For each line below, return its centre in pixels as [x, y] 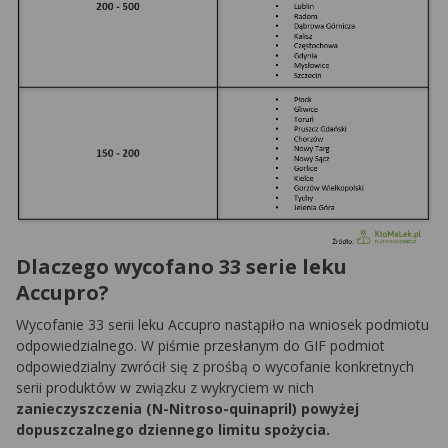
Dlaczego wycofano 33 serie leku [181, 267]
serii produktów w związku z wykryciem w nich [165, 388]
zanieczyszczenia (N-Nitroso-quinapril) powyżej [187, 409]
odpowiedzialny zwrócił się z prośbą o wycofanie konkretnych [215, 367]
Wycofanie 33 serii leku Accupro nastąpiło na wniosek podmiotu [222, 325]
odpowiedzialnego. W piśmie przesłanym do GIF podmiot [200, 346]
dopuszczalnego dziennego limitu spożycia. [173, 430]
